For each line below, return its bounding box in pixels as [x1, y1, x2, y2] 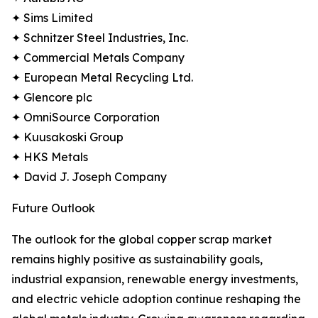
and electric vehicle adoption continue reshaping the [11, 292, 301, 307]
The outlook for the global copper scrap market [11, 232, 272, 247]
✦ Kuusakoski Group [11, 130, 124, 145]
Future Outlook [11, 201, 95, 216]
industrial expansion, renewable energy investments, [11, 272, 298, 287]
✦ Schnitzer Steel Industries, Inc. [11, 31, 188, 45]
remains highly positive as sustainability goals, [11, 252, 263, 267]
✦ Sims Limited [11, 11, 93, 26]
